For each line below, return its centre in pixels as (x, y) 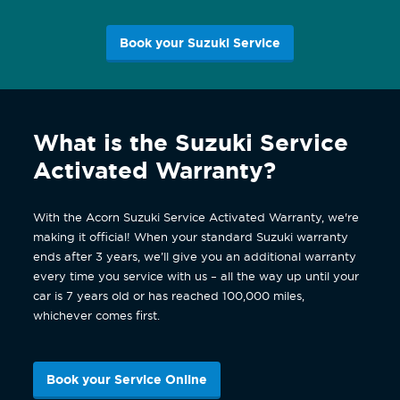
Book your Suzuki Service (200, 43)
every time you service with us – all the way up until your (196, 275)
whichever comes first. (97, 315)
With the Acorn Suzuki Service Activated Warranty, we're (196, 217)
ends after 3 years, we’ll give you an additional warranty (195, 256)
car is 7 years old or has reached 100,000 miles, (169, 295)
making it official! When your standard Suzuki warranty (191, 236)
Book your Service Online (127, 379)
